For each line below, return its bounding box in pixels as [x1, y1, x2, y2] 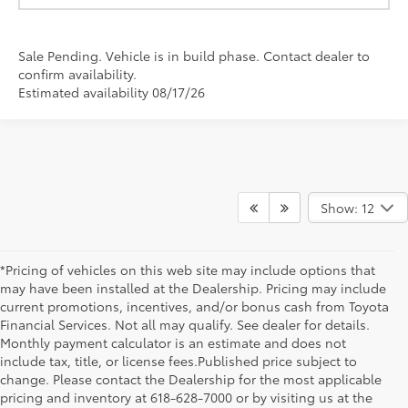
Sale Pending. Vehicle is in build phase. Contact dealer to [18, 46, 371, 66]
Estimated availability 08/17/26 [18, 83, 206, 102]
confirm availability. [18, 65, 138, 84]
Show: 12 [320, 199, 374, 218]
